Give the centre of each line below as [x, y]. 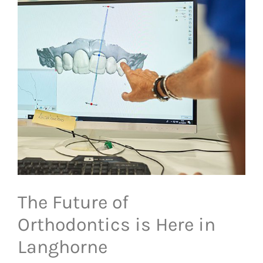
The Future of [73, 203]
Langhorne [63, 247]
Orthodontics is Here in [117, 225]
